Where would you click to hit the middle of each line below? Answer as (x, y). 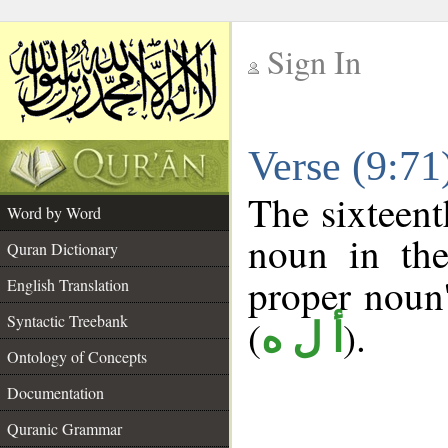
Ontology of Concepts (77, 356)
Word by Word (54, 212)
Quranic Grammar (64, 428)
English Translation (68, 284)
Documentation (55, 392)
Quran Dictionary (62, 248)
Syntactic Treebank (67, 320)
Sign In (314, 61)
